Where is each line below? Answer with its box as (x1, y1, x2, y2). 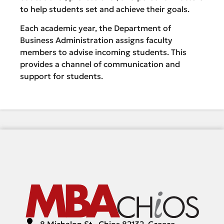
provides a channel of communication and (20, 59, 180, 69)
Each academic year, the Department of (20, 23, 171, 33)
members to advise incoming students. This (20, 47, 186, 57)
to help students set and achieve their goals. (20, 4, 189, 14)
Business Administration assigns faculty (20, 35, 172, 45)
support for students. (20, 71, 103, 81)
